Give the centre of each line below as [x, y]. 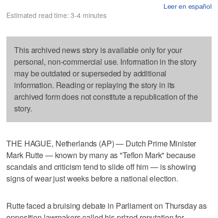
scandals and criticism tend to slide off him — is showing [101, 166]
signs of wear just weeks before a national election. [92, 178]
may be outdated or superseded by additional [91, 73]
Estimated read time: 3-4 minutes [56, 15]
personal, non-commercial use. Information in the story [105, 61]
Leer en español [187, 6]
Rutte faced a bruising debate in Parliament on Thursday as [107, 205]
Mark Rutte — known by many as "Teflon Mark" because [101, 155]
